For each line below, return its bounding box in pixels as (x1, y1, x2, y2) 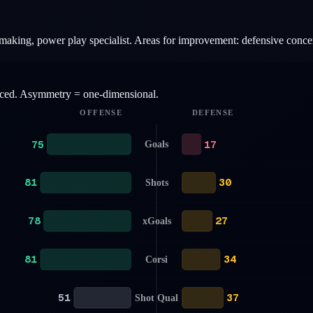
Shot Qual (134, 292, 179, 303)
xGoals (142, 215, 172, 226)
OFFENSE (80, 108, 122, 117)
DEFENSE (191, 108, 233, 117)
